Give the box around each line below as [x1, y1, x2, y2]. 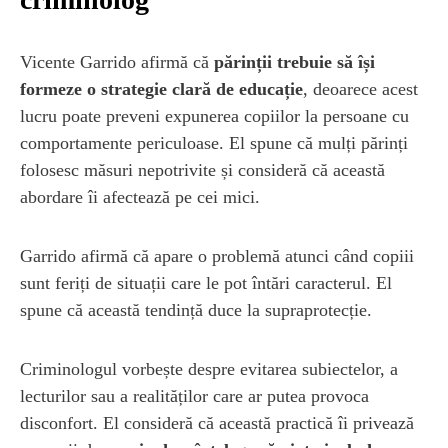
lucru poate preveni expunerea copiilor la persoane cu [20, 105, 409, 126]
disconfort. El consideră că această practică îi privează [20, 412, 414, 433]
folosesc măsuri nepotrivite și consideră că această [20, 159, 385, 180]
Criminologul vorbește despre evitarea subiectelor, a [20, 358, 398, 379]
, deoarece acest [303, 78, 418, 99]
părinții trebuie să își [214, 51, 375, 72]
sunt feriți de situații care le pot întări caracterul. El [20, 272, 392, 293]
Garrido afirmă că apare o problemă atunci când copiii [20, 245, 414, 266]
